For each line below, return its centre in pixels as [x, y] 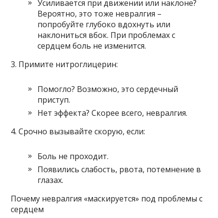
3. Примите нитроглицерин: [64, 64]
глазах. [51, 180]
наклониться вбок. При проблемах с [107, 35]
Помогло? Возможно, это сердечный [108, 89]
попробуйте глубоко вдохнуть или [104, 25]
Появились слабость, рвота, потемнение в [119, 170]
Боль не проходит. [73, 156]
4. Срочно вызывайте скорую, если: [78, 132]
